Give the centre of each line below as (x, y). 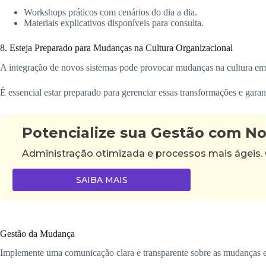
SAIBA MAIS (102, 180)
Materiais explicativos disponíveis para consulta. (114, 23)
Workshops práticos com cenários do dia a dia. (110, 12)
